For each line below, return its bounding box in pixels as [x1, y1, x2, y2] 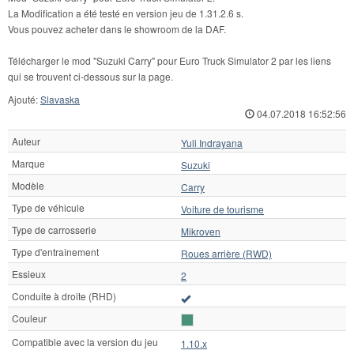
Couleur [12, 311, 47, 326]
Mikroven [181, 224, 220, 239]
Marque [12, 156, 45, 171]
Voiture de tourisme [181, 202, 264, 217]
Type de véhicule [12, 201, 85, 215]
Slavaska [40, 92, 80, 107]
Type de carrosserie [12, 223, 96, 237]
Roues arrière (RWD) [181, 247, 272, 261]
